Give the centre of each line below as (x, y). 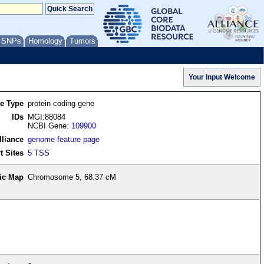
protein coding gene (61, 104)
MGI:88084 (47, 117)
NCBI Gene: (50, 126)
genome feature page (64, 140)
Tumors (82, 41)
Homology (45, 41)
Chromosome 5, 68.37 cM (72, 177)
